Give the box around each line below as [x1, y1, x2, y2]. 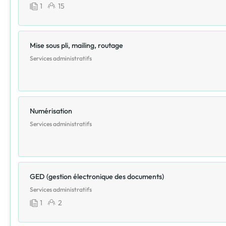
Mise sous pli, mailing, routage [30, 41, 123, 50]
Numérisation [30, 106, 72, 116]
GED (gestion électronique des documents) [30, 172, 164, 182]
